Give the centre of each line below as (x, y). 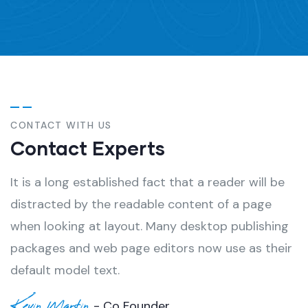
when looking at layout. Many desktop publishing (150, 226)
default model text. (65, 270)
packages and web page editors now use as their (151, 248)
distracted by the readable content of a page (141, 204)
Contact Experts (88, 147)
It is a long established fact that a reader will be (147, 182)
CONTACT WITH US (61, 125)
